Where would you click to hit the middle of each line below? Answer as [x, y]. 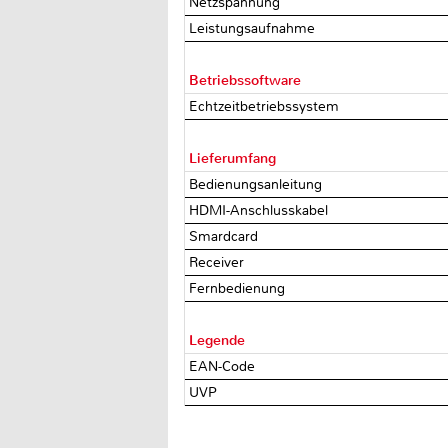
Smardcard [226, 236]
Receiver [219, 262]
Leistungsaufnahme [254, 28]
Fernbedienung [239, 288]
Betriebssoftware [245, 80]
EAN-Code [224, 366]
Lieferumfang [233, 158]
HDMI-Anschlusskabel [261, 210]
